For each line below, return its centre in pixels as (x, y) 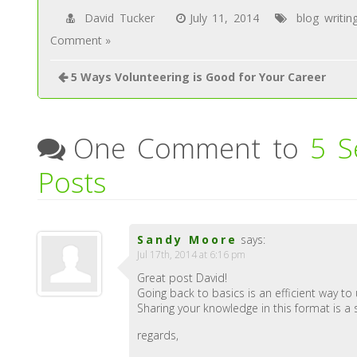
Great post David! (182, 278)
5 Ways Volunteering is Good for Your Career (199, 77)
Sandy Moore (188, 240)
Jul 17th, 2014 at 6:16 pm (192, 255)
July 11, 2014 (224, 18)
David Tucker (119, 18)
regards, (158, 335)
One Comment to (192, 148)
